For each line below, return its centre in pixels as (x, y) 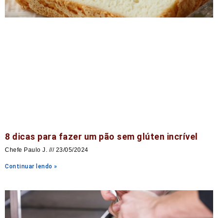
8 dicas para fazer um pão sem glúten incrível (101, 136)
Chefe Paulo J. (27, 150)
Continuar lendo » (31, 166)
